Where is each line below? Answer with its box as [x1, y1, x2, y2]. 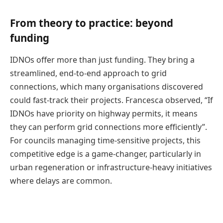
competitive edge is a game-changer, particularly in [10, 148, 201, 159]
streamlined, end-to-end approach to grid [10, 67, 167, 79]
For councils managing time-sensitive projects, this [10, 134, 201, 146]
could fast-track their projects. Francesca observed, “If [10, 94, 213, 106]
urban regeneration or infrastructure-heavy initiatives [10, 161, 212, 173]
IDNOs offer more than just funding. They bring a [10, 54, 195, 65]
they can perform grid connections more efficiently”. [10, 121, 207, 132]
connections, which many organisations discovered [10, 81, 203, 92]
